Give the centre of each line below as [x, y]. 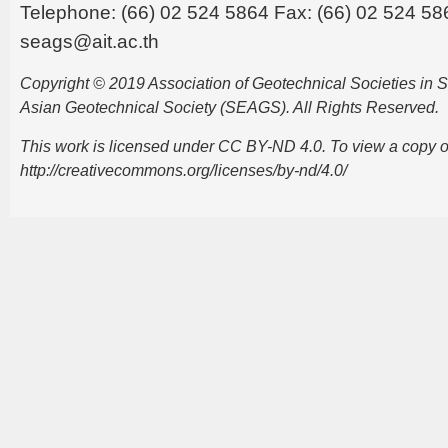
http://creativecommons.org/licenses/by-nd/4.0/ [183, 170]
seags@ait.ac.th [89, 41]
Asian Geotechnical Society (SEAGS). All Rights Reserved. [229, 107]
